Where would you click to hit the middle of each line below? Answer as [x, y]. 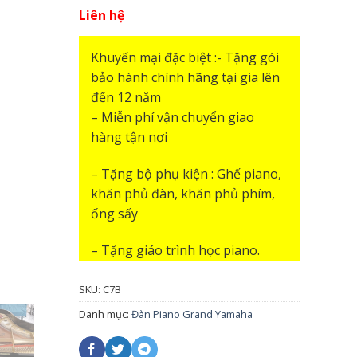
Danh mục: [105, 314]
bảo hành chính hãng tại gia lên [185, 77]
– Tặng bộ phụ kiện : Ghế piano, [186, 173]
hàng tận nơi [129, 137]
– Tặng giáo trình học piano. [175, 250]
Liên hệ [101, 15]
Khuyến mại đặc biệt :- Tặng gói [184, 57]
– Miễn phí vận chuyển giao [172, 117]
